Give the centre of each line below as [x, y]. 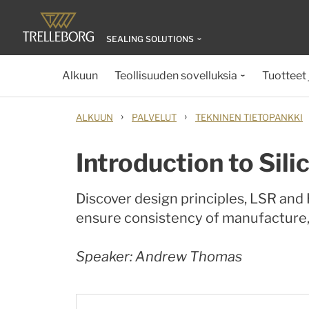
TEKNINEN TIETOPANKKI [249, 117]
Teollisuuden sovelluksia [176, 76]
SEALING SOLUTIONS [150, 39]
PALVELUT [154, 117]
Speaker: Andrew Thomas [160, 257]
